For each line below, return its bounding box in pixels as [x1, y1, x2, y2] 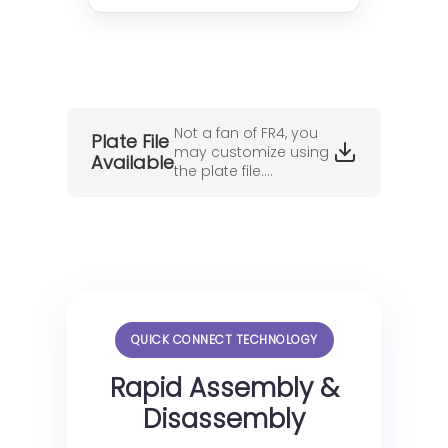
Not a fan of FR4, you [174, 122, 319, 143]
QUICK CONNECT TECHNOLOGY [130, 330, 318, 348]
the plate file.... [174, 160, 274, 181]
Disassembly [143, 400, 305, 437]
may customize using [174, 141, 330, 162]
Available [91, 150, 175, 176]
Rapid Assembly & [109, 369, 339, 406]
